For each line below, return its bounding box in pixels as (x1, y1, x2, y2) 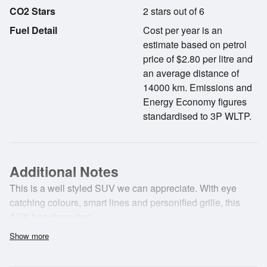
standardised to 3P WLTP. (143, 109, 252, 123)
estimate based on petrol (143, 38, 247, 51)
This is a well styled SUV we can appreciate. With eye (10, 181, 237, 195)
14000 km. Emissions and (143, 80, 252, 94)
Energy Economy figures (143, 95, 247, 108)
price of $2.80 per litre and (143, 52, 253, 66)
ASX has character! (10, 210, 91, 223)
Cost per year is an (143, 23, 222, 37)
